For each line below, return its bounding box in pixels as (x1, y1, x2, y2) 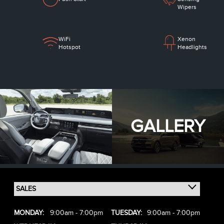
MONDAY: (14, 208, 44, 217)
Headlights (177, 43, 207, 51)
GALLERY (130, 115, 205, 137)
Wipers (177, 3, 196, 11)
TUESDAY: (111, 208, 142, 217)
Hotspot (58, 43, 81, 51)
